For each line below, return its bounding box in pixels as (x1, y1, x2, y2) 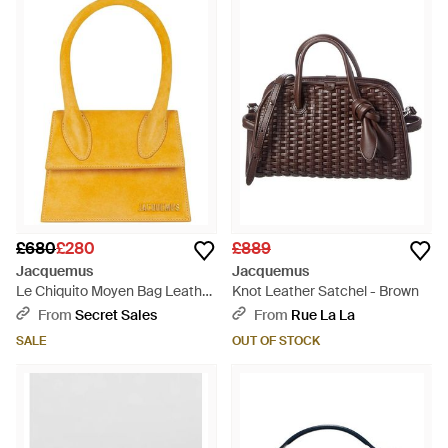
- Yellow (16, 302, 65, 320)
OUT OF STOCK (232, 333, 320, 349)
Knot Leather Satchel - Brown (232, 282, 419, 300)
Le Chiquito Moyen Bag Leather (16, 282, 215, 300)
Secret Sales (75, 306, 157, 324)
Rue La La (291, 306, 355, 324)
